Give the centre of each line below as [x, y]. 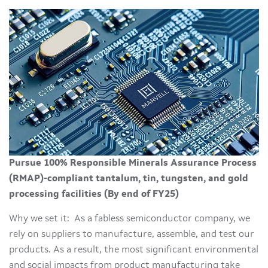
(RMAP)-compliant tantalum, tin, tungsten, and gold [129, 179]
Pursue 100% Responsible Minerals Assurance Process [133, 163]
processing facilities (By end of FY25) [94, 194]
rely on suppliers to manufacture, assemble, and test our [132, 234]
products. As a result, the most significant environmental [134, 250]
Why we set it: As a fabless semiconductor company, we [130, 219]
